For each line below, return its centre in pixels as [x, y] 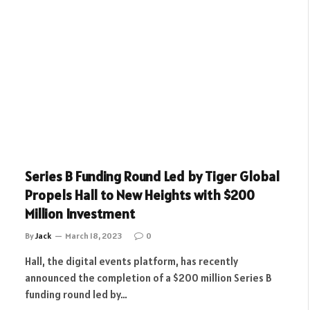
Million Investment [80, 214]
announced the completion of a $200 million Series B [148, 278]
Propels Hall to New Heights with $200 [140, 195]
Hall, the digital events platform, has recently [131, 261]
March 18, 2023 [93, 236]
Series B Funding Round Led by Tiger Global [152, 176]
